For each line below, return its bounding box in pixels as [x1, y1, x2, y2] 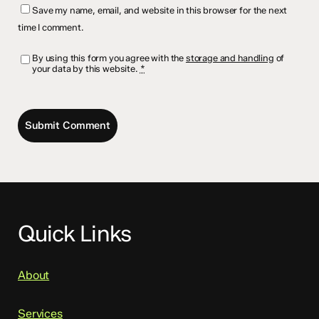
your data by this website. [32, 63, 140, 74]
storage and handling [185, 52, 274, 63]
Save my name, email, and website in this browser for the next [32, 4, 288, 16]
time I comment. [18, 21, 84, 33]
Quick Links [18, 220, 131, 247]
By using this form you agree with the [32, 52, 186, 63]
